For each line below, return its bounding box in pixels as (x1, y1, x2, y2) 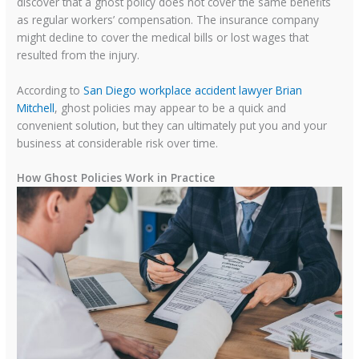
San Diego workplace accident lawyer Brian (83, 82, 303, 98)
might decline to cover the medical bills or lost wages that (17, 29, 309, 45)
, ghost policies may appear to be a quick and (54, 99, 287, 115)
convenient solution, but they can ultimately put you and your (17, 117, 328, 133)
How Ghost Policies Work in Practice (17, 170, 216, 186)
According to (17, 82, 84, 98)
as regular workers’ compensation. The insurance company (17, 11, 320, 27)
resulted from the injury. (17, 46, 140, 63)
